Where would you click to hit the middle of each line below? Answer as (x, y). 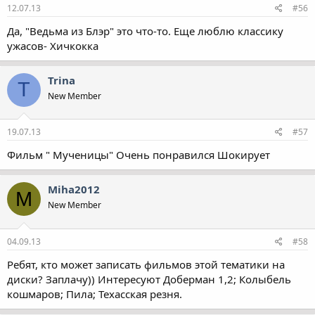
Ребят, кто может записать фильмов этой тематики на (146, 264)
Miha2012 (74, 189)
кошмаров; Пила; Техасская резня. (95, 294)
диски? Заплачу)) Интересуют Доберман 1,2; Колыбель (149, 279)
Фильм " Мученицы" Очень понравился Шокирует (139, 155)
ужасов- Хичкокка (53, 45)
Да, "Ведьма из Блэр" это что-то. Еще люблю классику (145, 31)
